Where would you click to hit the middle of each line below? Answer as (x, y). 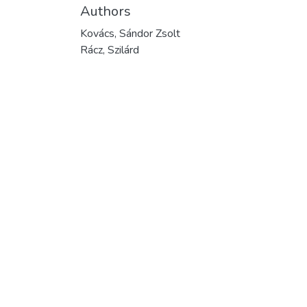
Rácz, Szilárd (110, 50)
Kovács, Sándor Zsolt (130, 33)
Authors (106, 11)
